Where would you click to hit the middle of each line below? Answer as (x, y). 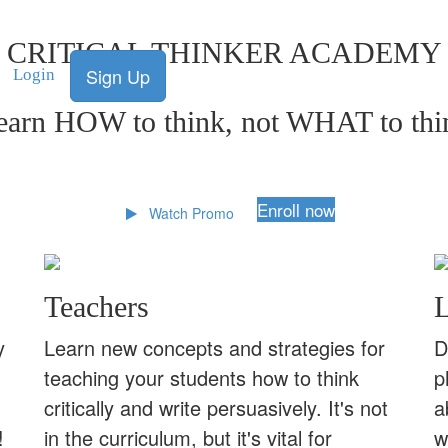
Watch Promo (185, 213)
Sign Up (118, 76)
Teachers (96, 306)
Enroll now (296, 210)
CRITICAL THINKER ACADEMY (224, 52)
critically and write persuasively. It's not (216, 407)
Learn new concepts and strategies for (214, 347)
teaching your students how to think (201, 377)
